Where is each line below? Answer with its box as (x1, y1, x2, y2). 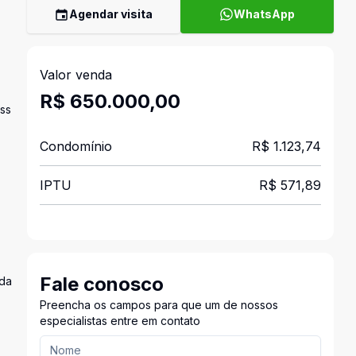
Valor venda (39, 67, 112, 83)
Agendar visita (69, 7, 153, 21)
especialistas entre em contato (39, 314, 200, 327)
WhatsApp (233, 7, 295, 21)
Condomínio (39, 138, 112, 154)
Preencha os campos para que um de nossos (39, 298, 278, 311)
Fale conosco (39, 273, 164, 296)
